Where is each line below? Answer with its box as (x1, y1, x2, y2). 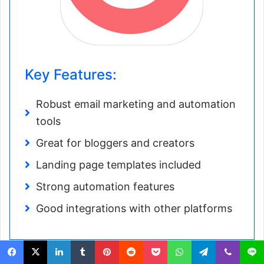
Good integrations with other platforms (36, 202, 232, 214)
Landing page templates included (36, 158, 201, 171)
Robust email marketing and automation (36, 97, 236, 110)
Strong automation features (36, 180, 174, 193)
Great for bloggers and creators (36, 136, 194, 149)
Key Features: (25, 65, 117, 83)
